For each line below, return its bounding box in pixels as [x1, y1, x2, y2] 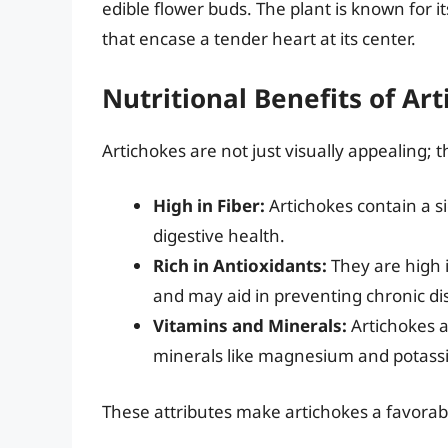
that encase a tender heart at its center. [102, 27, 416, 51]
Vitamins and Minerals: [153, 314, 347, 338]
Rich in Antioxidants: [153, 254, 327, 278]
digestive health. [153, 224, 285, 248]
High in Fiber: [153, 194, 265, 218]
